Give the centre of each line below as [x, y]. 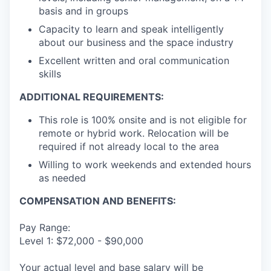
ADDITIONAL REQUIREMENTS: [92, 96]
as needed [62, 178]
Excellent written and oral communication [134, 60]
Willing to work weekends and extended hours [145, 164]
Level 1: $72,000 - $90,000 [81, 240]
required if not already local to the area [129, 146]
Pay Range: [45, 227]
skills [50, 73]
